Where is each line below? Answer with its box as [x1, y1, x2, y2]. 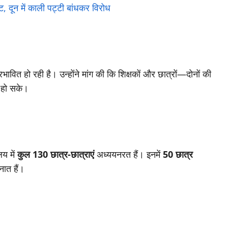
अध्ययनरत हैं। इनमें [94, 148, 163, 161]
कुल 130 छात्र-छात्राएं [17, 148, 94, 161]
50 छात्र [163, 148, 193, 161]
